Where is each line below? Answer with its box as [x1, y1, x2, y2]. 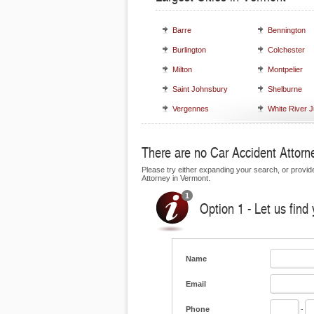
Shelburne [268, 85, 302, 93]
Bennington [268, 26, 306, 34]
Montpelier [268, 65, 303, 74]
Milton [172, 65, 192, 74]
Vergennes [172, 104, 209, 113]
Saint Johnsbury [172, 85, 228, 93]
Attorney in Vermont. [142, 174, 210, 182]
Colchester [268, 46, 305, 54]
